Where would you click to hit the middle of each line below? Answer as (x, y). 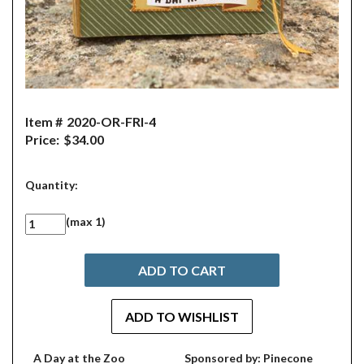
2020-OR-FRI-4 (111, 121)
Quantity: (52, 185)
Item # (44, 121)
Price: (42, 139)
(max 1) (86, 221)
